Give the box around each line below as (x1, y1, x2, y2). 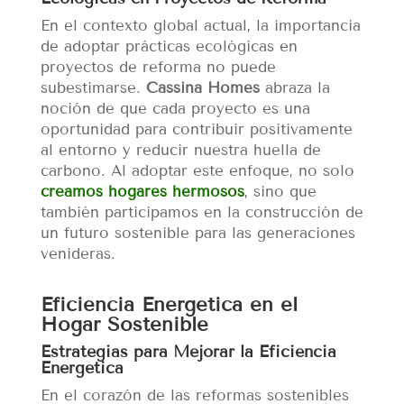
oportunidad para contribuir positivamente (40, 119, 353, 139)
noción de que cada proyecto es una (40, 98, 310, 118)
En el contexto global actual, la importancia (40, 15, 361, 35)
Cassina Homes (145, 78, 260, 97)
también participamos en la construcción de (40, 202, 363, 222)
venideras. (40, 243, 115, 263)
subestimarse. (40, 78, 146, 97)
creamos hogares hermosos (40, 181, 244, 201)
